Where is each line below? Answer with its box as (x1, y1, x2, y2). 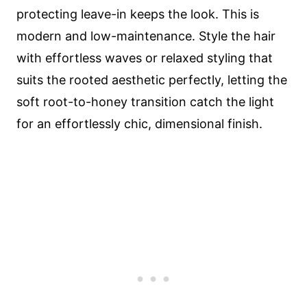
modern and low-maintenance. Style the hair (16, 29, 275, 43)
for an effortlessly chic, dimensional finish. (16, 116, 262, 131)
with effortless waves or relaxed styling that (16, 51, 273, 65)
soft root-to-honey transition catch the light (16, 95, 274, 109)
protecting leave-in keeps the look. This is (16, 7, 259, 21)
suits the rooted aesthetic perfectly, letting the (16, 73, 287, 87)
